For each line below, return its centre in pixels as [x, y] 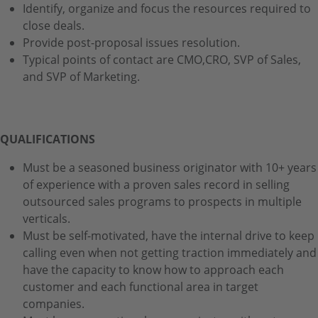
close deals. [54, 25]
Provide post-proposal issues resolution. [131, 42]
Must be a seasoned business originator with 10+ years [170, 167]
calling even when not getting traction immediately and [170, 252]
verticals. [46, 218]
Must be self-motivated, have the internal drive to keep [169, 235]
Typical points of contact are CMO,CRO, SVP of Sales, [162, 59]
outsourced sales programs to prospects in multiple [162, 201]
